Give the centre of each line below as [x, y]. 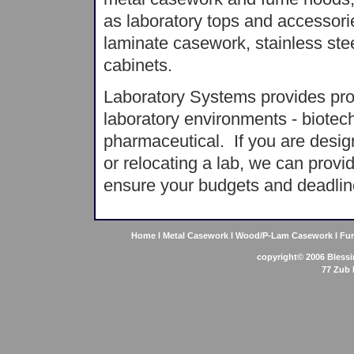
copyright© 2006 [292, 257]
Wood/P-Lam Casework [284, 235]
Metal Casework [196, 235]
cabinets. [137, 65]
